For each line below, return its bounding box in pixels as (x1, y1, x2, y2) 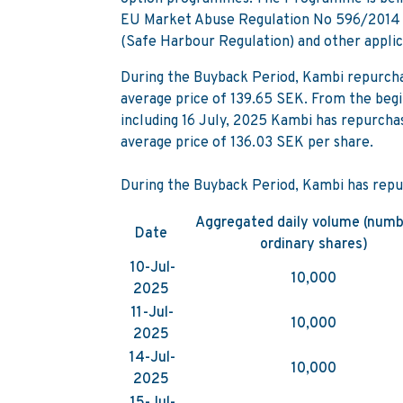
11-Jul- (131, 303, 175, 322)
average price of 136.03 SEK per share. (121, 133, 378, 152)
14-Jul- (130, 348, 176, 367)
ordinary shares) (259, 235, 372, 254)
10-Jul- (130, 258, 175, 277)
